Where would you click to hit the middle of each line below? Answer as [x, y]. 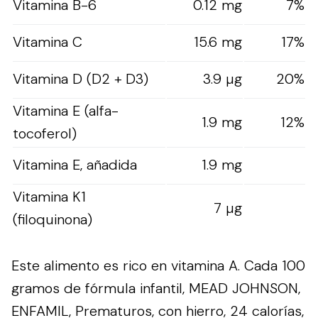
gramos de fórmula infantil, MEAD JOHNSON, [156, 288]
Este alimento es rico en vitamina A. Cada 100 [158, 265]
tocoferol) [45, 133]
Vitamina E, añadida [75, 164]
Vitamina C [48, 42]
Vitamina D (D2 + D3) [81, 78]
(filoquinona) [53, 219]
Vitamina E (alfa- [66, 110]
